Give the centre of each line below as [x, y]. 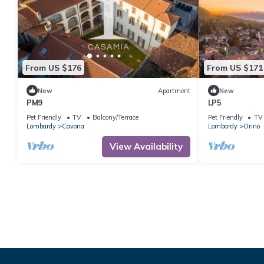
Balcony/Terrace [115, 118]
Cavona [73, 126]
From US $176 [53, 67]
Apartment [174, 90]
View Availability [146, 147]
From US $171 [235, 67]
